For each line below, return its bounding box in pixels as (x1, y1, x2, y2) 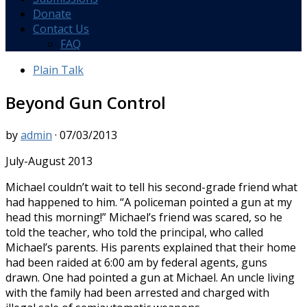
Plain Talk (33, 62, 84, 77)
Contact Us (33, 21, 89, 36)
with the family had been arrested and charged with (5, 284, 269, 300)
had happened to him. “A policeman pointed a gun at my (5, 194, 292, 210)
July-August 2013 (5, 153, 93, 169)
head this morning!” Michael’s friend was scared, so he (5, 209, 282, 225)
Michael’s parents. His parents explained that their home (5, 239, 296, 255)
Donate (33, 6, 71, 21)
